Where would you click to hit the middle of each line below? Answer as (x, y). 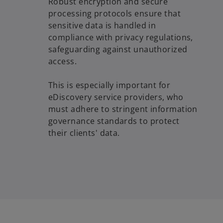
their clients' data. (84, 133)
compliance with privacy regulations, (121, 38)
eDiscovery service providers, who (116, 97)
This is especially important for (110, 85)
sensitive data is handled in (102, 26)
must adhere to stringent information (123, 109)
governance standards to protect (114, 121)
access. (64, 61)
